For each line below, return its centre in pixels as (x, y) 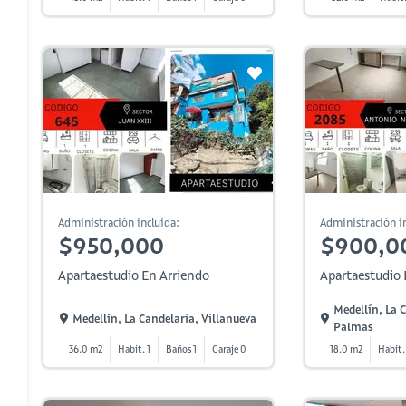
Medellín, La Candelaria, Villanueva (164, 318)
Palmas (354, 327)
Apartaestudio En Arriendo (134, 275)
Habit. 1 (135, 349)
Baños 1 (182, 349)
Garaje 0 (230, 349)
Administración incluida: (119, 222)
